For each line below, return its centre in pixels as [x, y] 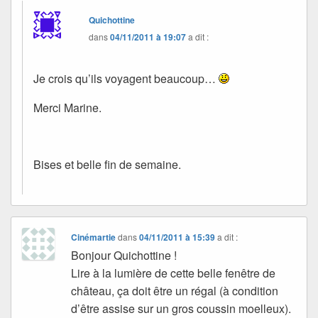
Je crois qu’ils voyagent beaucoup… [126, 79]
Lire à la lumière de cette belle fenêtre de [174, 273]
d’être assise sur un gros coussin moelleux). [181, 308]
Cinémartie [94, 237]
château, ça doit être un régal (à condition [175, 290]
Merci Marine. [67, 107]
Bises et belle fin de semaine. [107, 164]
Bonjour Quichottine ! [124, 255]
